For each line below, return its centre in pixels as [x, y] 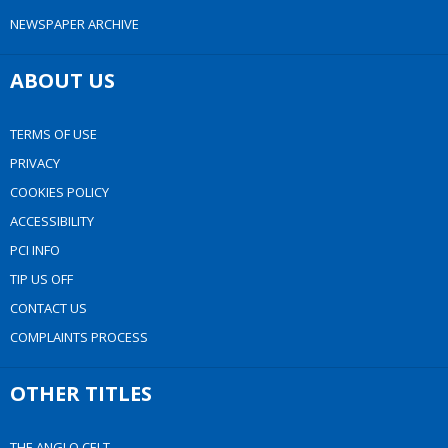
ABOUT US [62, 80]
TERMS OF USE [53, 134]
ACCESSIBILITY [52, 221]
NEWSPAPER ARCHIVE [74, 24]
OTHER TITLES [81, 393]
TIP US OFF [41, 279]
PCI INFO [35, 250]
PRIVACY [35, 163]
